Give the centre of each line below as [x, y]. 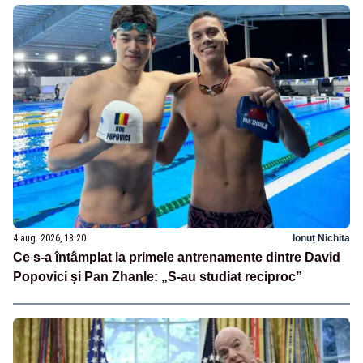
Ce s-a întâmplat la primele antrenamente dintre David [177, 258]
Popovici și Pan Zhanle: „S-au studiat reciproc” [158, 277]
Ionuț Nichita [321, 239]
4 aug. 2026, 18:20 [49, 239]
